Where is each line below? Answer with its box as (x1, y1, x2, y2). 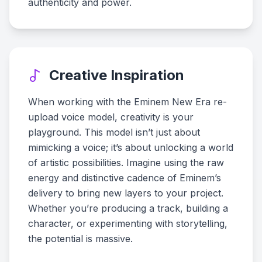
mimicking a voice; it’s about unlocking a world (28, 142, 233, 153)
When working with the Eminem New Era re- (28, 96, 227, 108)
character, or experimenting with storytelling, (28, 218, 227, 229)
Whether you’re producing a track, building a (28, 202, 228, 214)
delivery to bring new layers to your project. (28, 187, 223, 199)
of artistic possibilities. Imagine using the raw (28, 157, 224, 168)
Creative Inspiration (49, 67, 184, 84)
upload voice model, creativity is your (28, 111, 194, 123)
